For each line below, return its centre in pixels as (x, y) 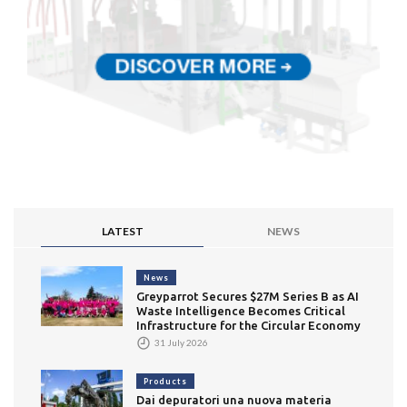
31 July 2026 (180, 342)
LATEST (122, 231)
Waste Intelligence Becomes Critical (241, 310)
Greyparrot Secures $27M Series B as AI (248, 296)
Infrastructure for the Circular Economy (248, 325)
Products (165, 382)
